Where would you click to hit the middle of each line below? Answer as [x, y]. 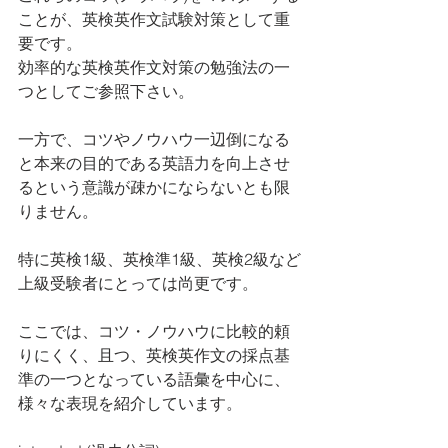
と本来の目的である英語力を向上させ [154, 163]
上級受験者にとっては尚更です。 [138, 283]
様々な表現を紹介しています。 [130, 403]
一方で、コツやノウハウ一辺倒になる [154, 139]
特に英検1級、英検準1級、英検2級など [159, 259]
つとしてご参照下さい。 [106, 91]
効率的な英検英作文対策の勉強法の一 [154, 67]
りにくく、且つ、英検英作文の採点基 [154, 355]
